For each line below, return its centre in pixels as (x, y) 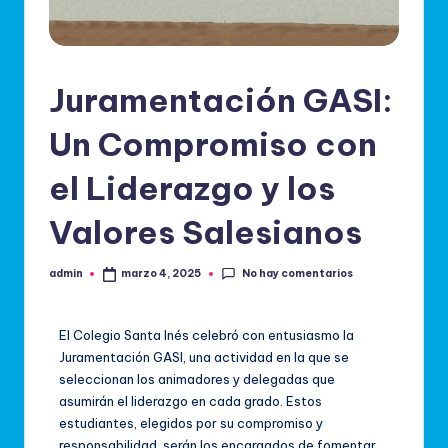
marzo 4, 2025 (161, 274)
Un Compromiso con (213, 143)
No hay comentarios (297, 273)
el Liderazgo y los (192, 187)
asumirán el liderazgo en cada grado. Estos (190, 400)
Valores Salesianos (205, 231)
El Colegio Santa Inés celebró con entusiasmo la (206, 334)
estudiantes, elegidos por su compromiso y (191, 422)
